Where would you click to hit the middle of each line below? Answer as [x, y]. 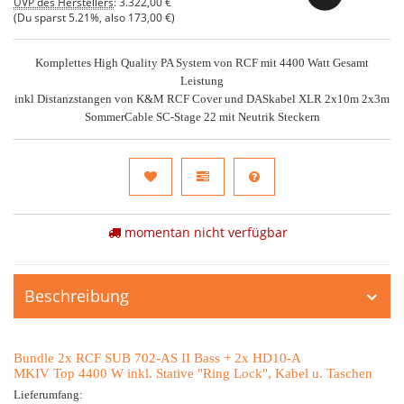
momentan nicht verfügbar [204, 232]
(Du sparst [41, 17]
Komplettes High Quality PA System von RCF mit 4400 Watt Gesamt [202, 63]
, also [114, 17]
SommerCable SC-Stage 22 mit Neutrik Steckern [202, 117]
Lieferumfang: [48, 395]
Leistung [202, 81]
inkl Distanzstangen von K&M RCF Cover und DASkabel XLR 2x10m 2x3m [202, 99]
